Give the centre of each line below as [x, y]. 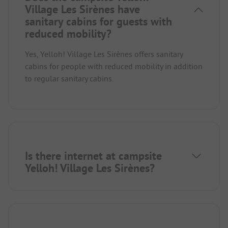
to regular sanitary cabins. [69, 78]
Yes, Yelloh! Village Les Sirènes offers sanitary [104, 54]
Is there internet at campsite [93, 155]
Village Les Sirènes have [82, 9]
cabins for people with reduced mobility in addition [114, 66]
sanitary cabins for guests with [98, 21]
